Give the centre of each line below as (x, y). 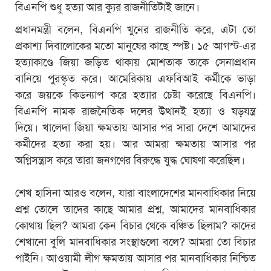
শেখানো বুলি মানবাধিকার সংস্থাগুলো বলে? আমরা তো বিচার (135, 240)
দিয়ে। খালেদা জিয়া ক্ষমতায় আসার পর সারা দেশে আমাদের (135, 126)
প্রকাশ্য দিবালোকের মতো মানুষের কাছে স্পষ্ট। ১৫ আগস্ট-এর (135, 44)
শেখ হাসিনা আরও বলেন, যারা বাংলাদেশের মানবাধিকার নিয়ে (135, 191)
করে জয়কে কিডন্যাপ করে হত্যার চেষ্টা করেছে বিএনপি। (135, 93)
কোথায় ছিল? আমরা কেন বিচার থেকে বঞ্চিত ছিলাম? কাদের (135, 224)
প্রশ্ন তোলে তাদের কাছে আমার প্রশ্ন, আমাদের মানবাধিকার (135, 208)
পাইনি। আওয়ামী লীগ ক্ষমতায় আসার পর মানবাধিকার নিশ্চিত (135, 257)
